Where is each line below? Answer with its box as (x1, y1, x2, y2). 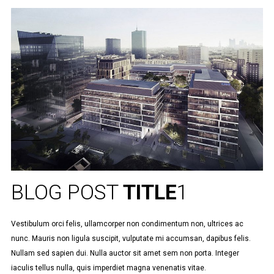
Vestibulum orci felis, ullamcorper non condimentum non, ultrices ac (10, 219, 243, 228)
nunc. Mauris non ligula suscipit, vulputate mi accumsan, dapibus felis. (10, 234, 251, 243)
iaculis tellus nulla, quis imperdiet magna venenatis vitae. (10, 263, 206, 272)
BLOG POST (10, 179, 123, 204)
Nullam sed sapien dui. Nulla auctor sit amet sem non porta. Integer (10, 248, 239, 257)
